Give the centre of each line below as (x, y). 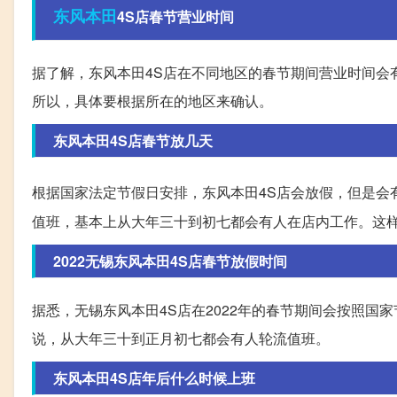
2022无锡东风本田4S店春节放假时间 (170, 261)
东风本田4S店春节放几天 (133, 141)
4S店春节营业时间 (175, 17)
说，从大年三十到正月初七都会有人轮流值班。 (181, 339)
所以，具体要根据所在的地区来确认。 (152, 101)
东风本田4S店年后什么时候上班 (154, 378)
